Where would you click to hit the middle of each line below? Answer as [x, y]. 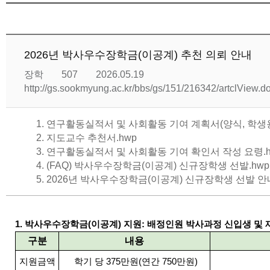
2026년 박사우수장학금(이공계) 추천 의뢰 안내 [138, 55]
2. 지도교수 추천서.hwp [86, 138]
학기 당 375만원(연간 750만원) [134, 262]
